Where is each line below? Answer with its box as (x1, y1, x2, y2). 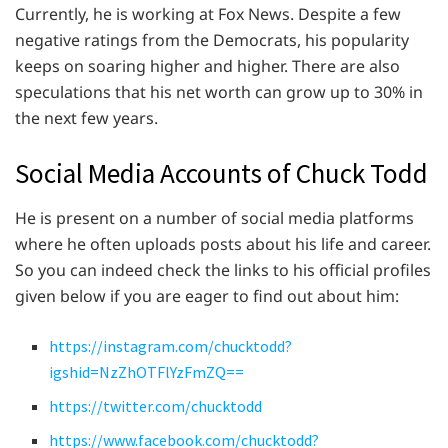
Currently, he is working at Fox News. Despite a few (15, 3, 401, 26)
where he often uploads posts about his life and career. (15, 232, 431, 255)
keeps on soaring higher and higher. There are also (15, 55, 400, 78)
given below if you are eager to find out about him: (15, 284, 399, 307)
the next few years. (15, 107, 162, 130)
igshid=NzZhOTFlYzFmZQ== (49, 361, 245, 382)
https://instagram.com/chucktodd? (49, 335, 293, 356)
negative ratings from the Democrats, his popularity (15, 29, 409, 52)
